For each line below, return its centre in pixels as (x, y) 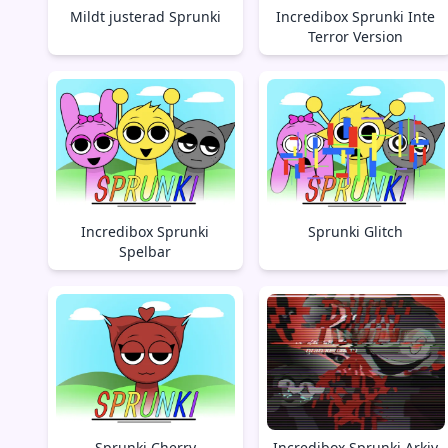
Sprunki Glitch (356, 232)
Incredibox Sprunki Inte (356, 16)
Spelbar (145, 252)
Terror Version (356, 36)
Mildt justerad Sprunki (145, 16)
